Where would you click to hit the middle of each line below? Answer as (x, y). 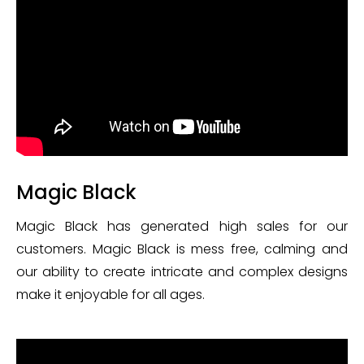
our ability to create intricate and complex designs (182, 272)
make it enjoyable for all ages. (110, 295)
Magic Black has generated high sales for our (182, 226)
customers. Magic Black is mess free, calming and (182, 249)
